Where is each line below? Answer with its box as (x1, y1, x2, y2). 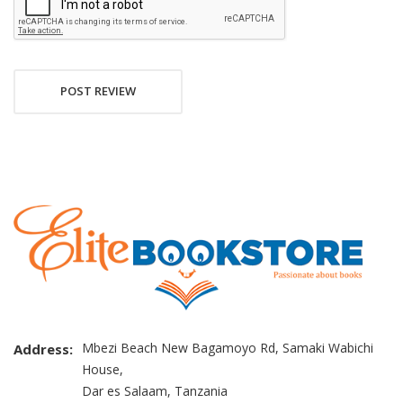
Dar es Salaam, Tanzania (82, 382, 228, 400)
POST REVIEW (60, 83, 136, 100)
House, (82, 361, 123, 379)
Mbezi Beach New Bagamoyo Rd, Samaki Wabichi (82, 339, 373, 357)
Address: (13, 340, 73, 359)
